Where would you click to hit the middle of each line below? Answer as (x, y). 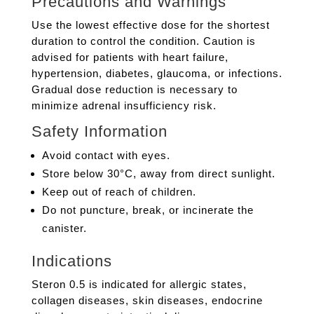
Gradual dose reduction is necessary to (134, 90)
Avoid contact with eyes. (106, 156)
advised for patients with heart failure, (130, 57)
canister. (64, 228)
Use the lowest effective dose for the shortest (150, 25)
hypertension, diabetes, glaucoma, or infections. (157, 74)
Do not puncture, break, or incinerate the (148, 210)
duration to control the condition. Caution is (143, 41)
